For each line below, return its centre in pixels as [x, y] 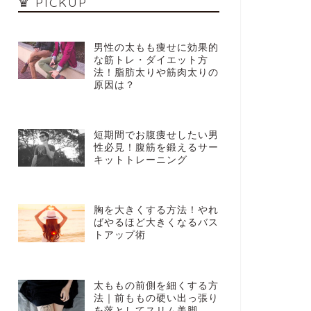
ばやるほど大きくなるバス [156, 223]
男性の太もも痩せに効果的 [156, 48]
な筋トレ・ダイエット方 [151, 60]
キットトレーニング [140, 160]
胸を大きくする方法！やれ [156, 210]
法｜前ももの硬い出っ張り [156, 298]
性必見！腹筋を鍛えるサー [156, 148]
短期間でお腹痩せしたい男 [156, 135]
